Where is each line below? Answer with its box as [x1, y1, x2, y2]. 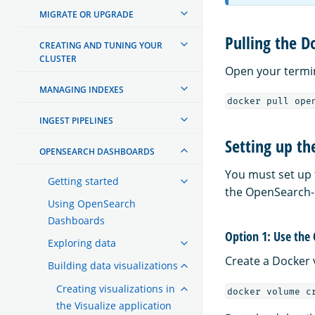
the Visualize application [56, 298, 172, 312]
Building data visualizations [48, 258, 178, 272]
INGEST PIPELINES [39, 114, 113, 127]
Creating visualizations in [56, 281, 175, 295]
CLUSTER [39, 52, 77, 65]
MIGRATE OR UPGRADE [39, 8, 134, 20]
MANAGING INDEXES [39, 83, 124, 96]
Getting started [48, 174, 119, 188]
